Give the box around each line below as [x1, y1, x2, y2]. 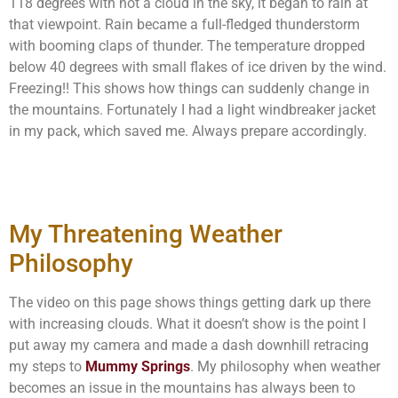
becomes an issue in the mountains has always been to [9, 378, 355, 396]
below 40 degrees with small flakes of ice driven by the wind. [9, 59, 386, 76]
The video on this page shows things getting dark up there [9, 293, 370, 311]
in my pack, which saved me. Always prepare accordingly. [9, 123, 367, 140]
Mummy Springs [85, 357, 190, 375]
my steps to [9, 357, 85, 375]
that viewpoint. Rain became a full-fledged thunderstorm [9, 16, 360, 34]
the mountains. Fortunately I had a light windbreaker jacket [9, 101, 376, 119]
